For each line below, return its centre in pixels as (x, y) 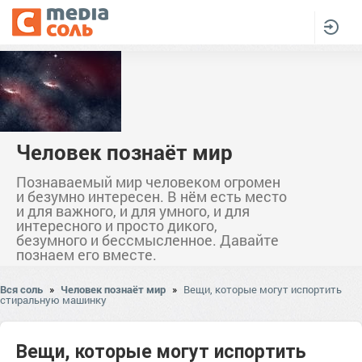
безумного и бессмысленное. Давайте (147, 240)
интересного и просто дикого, (117, 225)
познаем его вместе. (86, 255)
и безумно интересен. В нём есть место (152, 196)
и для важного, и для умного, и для (133, 211)
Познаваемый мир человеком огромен (148, 182)
